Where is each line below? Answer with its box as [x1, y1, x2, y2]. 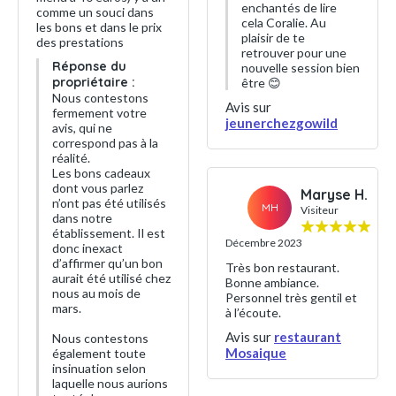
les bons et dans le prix [36, 19, 162, 34]
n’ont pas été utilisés [52, 195, 166, 210]
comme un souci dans [36, 4, 154, 19]
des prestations [36, 34, 124, 49]
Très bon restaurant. [225, 260, 339, 275]
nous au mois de [52, 286, 141, 301]
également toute [52, 346, 146, 361]
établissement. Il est [52, 225, 165, 240]
